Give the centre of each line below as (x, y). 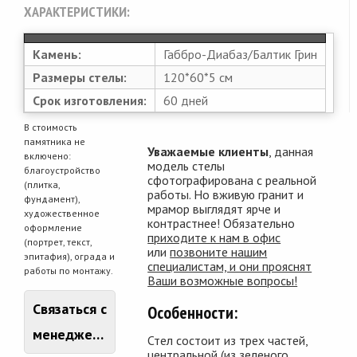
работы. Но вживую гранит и (226, 194)
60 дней (186, 100)
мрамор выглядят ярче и (214, 208)
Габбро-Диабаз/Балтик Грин (240, 54)
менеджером (98, 334)
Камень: (57, 54)
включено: (47, 155)
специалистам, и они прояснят (230, 266)
